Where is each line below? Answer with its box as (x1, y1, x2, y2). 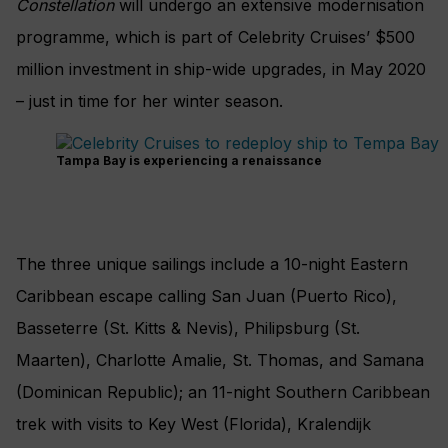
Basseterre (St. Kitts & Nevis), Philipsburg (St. (16, 318, 360, 339)
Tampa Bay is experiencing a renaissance (56, 153, 322, 169)
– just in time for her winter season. (16, 91, 283, 112)
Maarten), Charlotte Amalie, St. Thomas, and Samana (16, 350, 424, 371)
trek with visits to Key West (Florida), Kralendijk (16, 414, 371, 435)
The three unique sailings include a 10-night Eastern (16, 254, 408, 275)
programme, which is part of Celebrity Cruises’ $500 (16, 27, 415, 48)
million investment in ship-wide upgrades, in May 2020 (16, 59, 426, 80)
